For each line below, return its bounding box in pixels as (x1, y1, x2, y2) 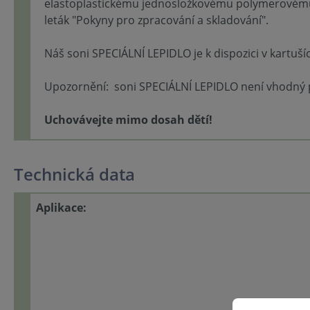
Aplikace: (36, 199, 86, 215)
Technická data (14, 162, 135, 185)
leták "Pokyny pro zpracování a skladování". (44, 12, 268, 28)
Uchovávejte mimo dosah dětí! (44, 111, 212, 127)
